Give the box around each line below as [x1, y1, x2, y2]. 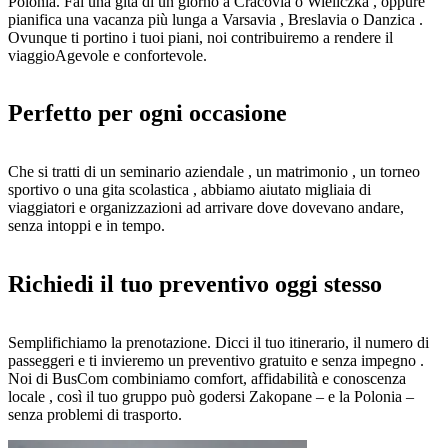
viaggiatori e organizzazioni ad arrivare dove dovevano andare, [8, 199, 404, 217]
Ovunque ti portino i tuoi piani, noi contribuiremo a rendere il [8, 28, 393, 46]
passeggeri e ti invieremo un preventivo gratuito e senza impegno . [8, 352, 424, 370]
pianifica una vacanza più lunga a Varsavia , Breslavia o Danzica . [8, 10, 423, 28]
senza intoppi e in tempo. [8, 217, 165, 235]
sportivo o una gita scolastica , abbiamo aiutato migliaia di [8, 181, 371, 199]
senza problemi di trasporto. [8, 406, 182, 424]
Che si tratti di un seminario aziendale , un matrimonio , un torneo [8, 163, 420, 181]
